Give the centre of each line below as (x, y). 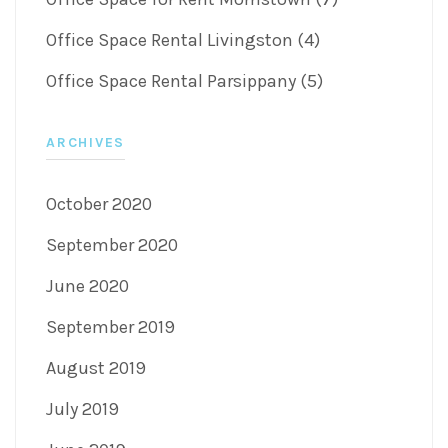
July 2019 (82, 409)
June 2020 (87, 286)
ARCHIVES (85, 143)
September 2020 (112, 245)
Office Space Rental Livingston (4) (183, 40)
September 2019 (110, 327)
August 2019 (96, 368)
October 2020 (99, 204)
